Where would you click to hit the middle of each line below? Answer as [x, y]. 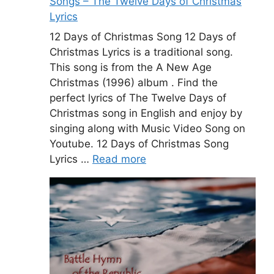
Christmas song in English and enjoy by [146, 113]
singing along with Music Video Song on [147, 129]
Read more [119, 159]
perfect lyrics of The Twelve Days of [138, 98]
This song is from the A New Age [131, 68]
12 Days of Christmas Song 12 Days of [143, 37]
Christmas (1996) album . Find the [134, 83]
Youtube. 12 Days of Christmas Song [139, 144]
